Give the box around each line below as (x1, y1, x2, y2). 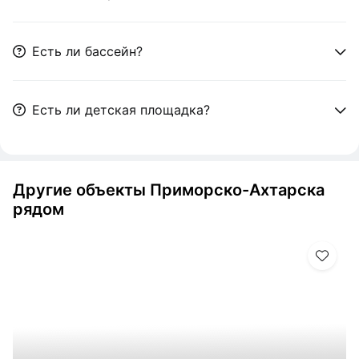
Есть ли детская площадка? (32, 102, 210, 118)
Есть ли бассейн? (32, 43, 143, 59)
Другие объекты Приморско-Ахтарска (13, 180, 325, 200)
